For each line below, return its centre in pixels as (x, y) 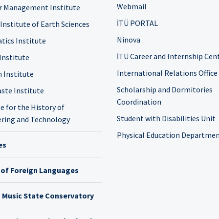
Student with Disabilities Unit (166, 118)
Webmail (132, 6)
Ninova (129, 40)
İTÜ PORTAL (137, 23)
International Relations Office (167, 73)
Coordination (139, 102)
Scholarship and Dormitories (165, 89)
